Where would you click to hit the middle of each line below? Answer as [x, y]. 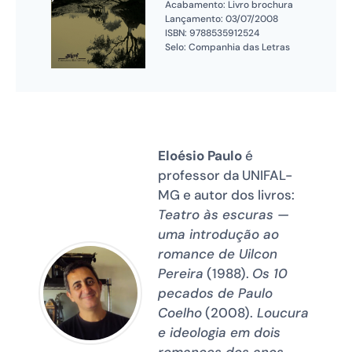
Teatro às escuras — [224, 214]
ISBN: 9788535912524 [212, 33]
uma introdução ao [218, 234]
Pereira [181, 273]
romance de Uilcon [218, 253]
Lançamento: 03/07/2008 [222, 18]
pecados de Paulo [215, 293]
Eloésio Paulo [200, 155]
